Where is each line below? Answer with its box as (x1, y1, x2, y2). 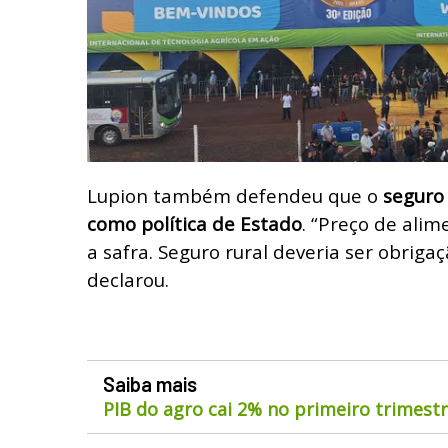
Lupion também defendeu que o (87, 182, 383, 208)
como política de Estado (87, 210, 302, 236)
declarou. (87, 266, 169, 292)
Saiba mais (103, 371, 197, 396)
